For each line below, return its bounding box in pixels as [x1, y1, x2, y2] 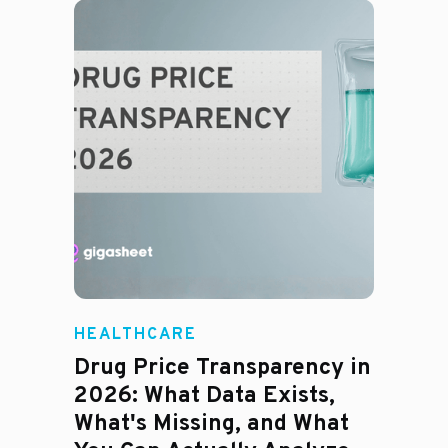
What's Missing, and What [74, 410, 349, 440]
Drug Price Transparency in [74, 354, 371, 384]
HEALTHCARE [74, 325, 197, 346]
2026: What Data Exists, [74, 382, 335, 412]
